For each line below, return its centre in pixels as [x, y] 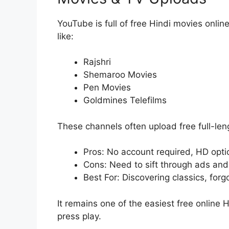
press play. [79, 216]
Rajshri [97, 62]
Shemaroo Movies [120, 75]
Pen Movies [107, 88]
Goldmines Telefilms [125, 100]
